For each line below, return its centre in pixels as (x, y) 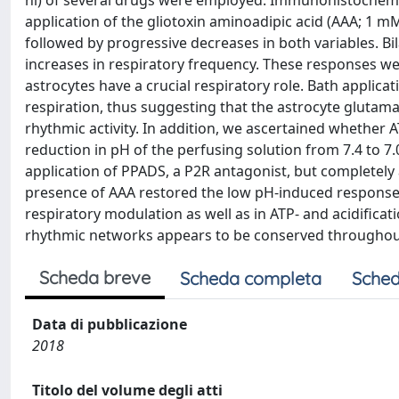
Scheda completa (251, 278)
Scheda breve (95, 277)
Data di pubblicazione (110, 324)
